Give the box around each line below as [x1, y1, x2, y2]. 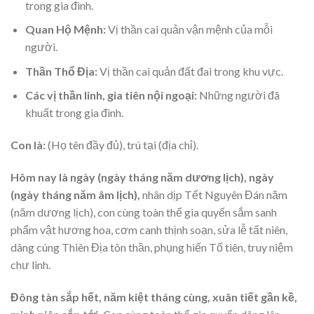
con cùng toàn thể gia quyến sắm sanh [97, 205, 277, 219]
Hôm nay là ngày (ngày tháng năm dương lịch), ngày [11, 170, 274, 184]
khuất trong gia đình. [25, 106, 123, 120]
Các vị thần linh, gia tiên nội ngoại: [25, 88, 197, 102]
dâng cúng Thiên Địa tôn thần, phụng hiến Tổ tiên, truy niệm [11, 240, 293, 254]
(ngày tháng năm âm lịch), [11, 187, 140, 201]
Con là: [11, 138, 46, 152]
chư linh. [11, 257, 50, 271]
